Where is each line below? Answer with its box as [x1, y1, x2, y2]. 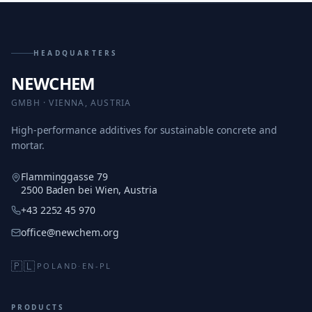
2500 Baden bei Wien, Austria [21, 183, 157, 196]
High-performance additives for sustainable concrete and [11, 123, 277, 136]
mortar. [11, 139, 45, 152]
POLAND [36, 260, 79, 271]
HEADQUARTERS [33, 48, 118, 58]
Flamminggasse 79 [21, 170, 108, 183]
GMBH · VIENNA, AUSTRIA [11, 97, 132, 109]
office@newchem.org [21, 226, 119, 239]
